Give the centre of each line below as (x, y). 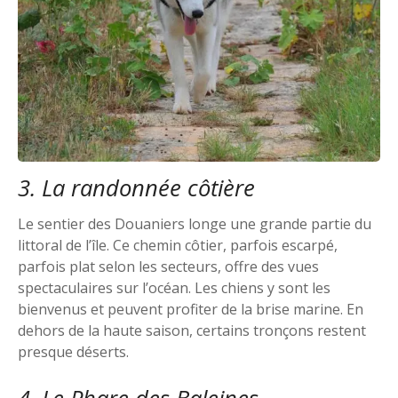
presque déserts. (73, 352)
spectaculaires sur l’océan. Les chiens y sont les (174, 288)
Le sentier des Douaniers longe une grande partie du (195, 224)
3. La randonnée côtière (136, 187)
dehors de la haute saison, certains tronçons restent (192, 331)
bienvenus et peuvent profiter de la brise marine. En (191, 310)
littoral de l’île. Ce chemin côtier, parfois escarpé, (178, 246)
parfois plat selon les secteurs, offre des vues (168, 267)
